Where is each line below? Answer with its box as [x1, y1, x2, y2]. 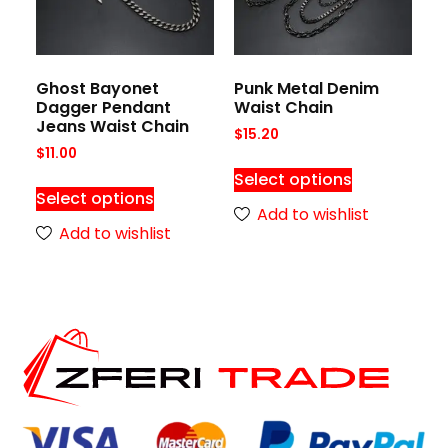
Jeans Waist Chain [35, 115, 189, 139]
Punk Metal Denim [234, 77, 379, 101]
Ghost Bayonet [35, 77, 159, 101]
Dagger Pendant [35, 96, 171, 120]
